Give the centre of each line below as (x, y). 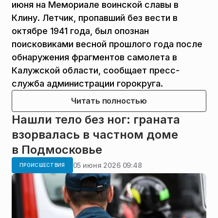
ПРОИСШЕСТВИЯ (42, 165)
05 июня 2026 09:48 (107, 165)
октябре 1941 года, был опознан (80, 31)
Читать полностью (109, 101)
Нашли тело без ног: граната (96, 120)
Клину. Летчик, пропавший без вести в (95, 18)
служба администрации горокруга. (87, 84)
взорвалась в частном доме (95, 135)
